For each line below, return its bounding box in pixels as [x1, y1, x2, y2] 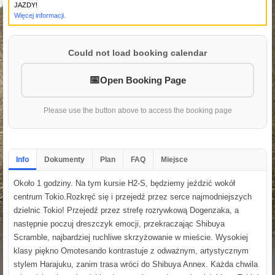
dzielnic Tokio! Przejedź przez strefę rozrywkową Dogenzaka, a [14, 205, 239, 215]
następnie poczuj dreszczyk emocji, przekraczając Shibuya [14, 219, 225, 228]
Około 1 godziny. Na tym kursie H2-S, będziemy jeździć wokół [14, 178, 235, 188]
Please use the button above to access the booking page [43, 106, 232, 115]
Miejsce [161, 155, 188, 164]
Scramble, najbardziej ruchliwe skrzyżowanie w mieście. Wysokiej [14, 232, 248, 242]
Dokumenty [44, 155, 85, 164]
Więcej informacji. [14, 11, 66, 19]
